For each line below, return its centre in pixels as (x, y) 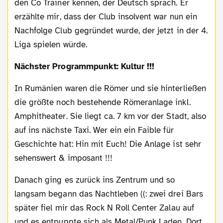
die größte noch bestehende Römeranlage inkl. (103, 103)
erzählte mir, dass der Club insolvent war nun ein (106, 17)
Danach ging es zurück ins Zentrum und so (17, 180)
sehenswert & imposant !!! (63, 158)
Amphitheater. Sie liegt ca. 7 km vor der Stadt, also (110, 116)
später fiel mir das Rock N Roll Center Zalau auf (104, 208)
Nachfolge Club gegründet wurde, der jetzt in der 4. (111, 31)
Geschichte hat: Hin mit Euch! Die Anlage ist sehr (108, 144)
